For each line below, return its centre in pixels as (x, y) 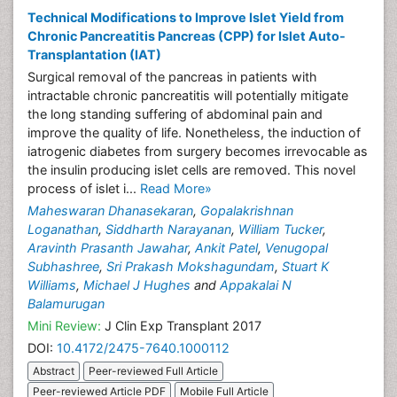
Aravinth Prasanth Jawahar (108, 248)
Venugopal (296, 248)
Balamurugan (66, 304)
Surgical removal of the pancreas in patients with (172, 77)
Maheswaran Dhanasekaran (110, 210)
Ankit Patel (226, 248)
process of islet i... (84, 188)
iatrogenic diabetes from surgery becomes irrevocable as (198, 151)
